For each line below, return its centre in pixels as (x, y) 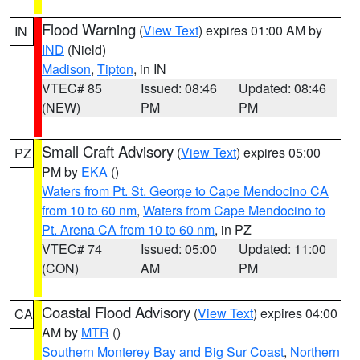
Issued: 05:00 (178, 249)
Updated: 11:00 (283, 249)
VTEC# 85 (72, 88)
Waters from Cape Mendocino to (234, 210)
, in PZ (233, 229)
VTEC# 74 (72, 249)
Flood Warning (89, 29)
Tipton (115, 69)
